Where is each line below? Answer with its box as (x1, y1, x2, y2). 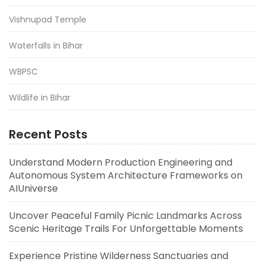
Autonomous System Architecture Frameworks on (9, 168, 243, 182)
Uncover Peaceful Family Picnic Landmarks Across (9, 208, 242, 222)
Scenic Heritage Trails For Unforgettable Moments (9, 221, 243, 235)
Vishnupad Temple (9, 13, 86, 25)
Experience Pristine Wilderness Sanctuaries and (9, 248, 228, 263)
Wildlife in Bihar (9, 91, 70, 104)
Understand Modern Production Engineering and (9, 155, 232, 169)
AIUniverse (9, 181, 58, 195)
